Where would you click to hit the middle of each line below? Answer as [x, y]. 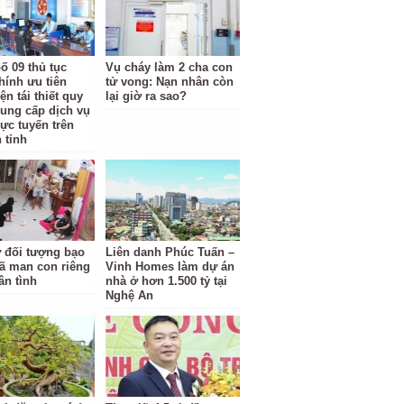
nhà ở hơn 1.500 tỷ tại [167, 281]
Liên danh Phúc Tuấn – [170, 252]
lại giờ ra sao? [147, 96]
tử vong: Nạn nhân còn [170, 82]
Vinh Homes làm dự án [170, 266]
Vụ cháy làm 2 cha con [170, 67]
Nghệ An [130, 295]
